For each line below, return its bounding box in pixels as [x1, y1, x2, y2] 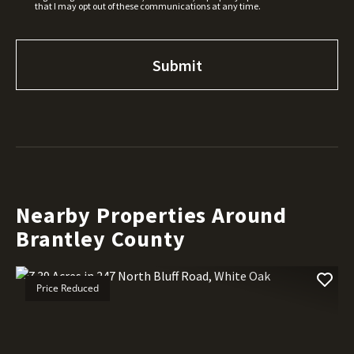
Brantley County [16, 224, 186, 253]
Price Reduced [36, 281, 99, 295]
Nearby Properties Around [16, 200, 288, 229]
